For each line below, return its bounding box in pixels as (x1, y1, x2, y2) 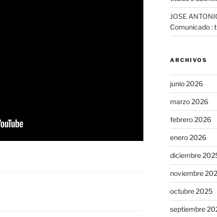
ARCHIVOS (170, 57, 207, 64)
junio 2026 (170, 79, 203, 88)
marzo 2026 (170, 97, 208, 106)
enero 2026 (170, 133, 206, 142)
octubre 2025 (170, 187, 213, 196)
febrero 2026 (170, 115, 211, 124)
